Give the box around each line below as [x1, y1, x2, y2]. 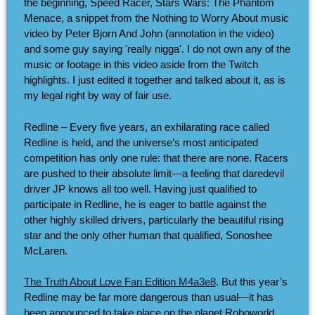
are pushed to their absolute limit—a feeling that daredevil [23, 167, 284, 179]
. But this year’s [215, 276, 288, 288]
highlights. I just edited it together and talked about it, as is [23, 74, 285, 86]
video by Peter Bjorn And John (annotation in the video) [23, 27, 274, 40]
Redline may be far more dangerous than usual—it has [23, 291, 274, 304]
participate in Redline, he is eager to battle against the [23, 198, 266, 210]
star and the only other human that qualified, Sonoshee [23, 229, 272, 241]
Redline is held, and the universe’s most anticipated [23, 136, 258, 148]
